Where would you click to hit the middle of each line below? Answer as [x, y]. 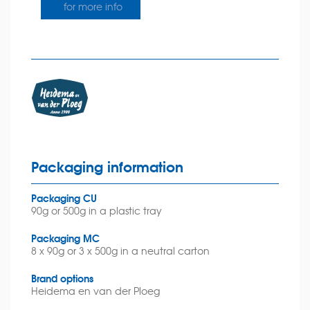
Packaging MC [65, 238]
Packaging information [107, 166]
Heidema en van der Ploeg [95, 291]
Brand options [62, 278]
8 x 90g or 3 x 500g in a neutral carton [120, 250]
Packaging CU [64, 198]
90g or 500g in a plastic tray [97, 210]
